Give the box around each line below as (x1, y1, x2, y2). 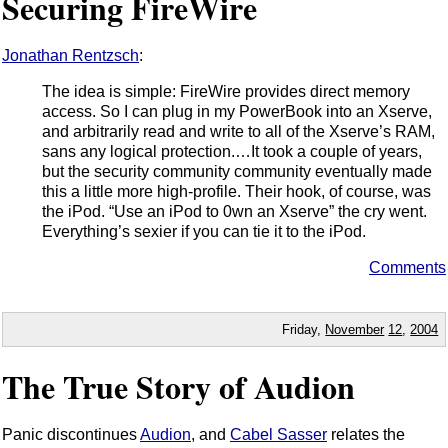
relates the (327, 426, 405, 444)
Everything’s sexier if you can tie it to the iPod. (42, 223, 366, 241)
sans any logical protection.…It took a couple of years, (42, 143, 422, 161)
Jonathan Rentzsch (2, 47, 139, 65)
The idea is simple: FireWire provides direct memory (42, 83, 410, 101)
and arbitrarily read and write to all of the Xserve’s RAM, (42, 123, 435, 141)
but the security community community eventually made (42, 163, 432, 181)
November (325, 321, 385, 337)
